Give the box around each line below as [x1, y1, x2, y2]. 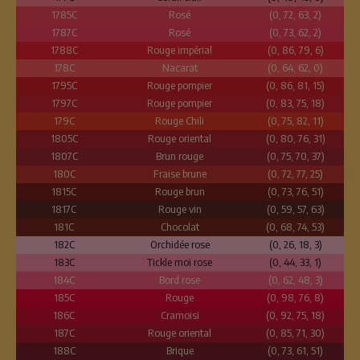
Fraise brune [153, 167, 207, 180]
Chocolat [160, 220, 199, 233]
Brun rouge [156, 149, 204, 162]
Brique [166, 344, 194, 357]
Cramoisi [160, 309, 199, 321]
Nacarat [162, 61, 198, 74]
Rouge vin [157, 202, 202, 215]
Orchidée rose [149, 238, 210, 251]
